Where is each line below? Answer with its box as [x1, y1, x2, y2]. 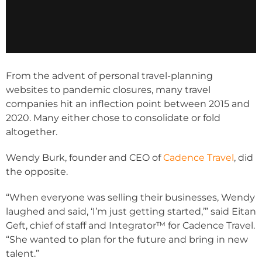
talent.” [6, 248, 39, 260]
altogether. [6, 126, 57, 138]
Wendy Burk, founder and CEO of [6, 152, 163, 164]
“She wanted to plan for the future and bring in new [6, 234, 248, 246]
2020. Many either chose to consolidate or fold [6, 112, 220, 124]
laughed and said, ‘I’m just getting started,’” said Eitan [6, 206, 256, 218]
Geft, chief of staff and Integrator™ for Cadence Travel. [6, 220, 255, 232]
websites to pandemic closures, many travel [6, 84, 211, 96]
